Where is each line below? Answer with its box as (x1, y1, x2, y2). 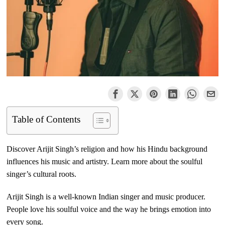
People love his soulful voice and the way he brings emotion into (7, 205, 211, 214)
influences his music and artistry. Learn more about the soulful (7, 157, 203, 166)
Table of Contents (12, 114, 81, 125)
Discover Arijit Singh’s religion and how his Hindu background (7, 145, 208, 154)
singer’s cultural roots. (7, 170, 77, 179)
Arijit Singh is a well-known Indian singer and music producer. (7, 192, 206, 201)
